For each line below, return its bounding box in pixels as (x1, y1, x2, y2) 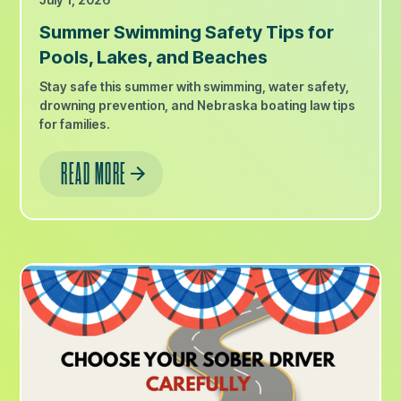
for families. (39, 115, 111, 132)
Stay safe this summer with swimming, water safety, (39, 78, 350, 94)
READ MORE (61, 158, 127, 189)
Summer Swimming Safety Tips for (39, 21, 335, 43)
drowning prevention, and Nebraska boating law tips (39, 97, 356, 113)
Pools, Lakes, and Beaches (39, 46, 269, 68)
